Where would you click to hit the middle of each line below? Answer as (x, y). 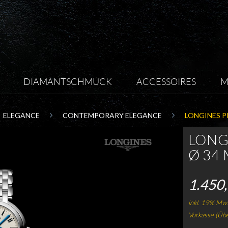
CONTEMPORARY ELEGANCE (112, 115)
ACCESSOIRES (166, 81)
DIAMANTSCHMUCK (68, 81)
